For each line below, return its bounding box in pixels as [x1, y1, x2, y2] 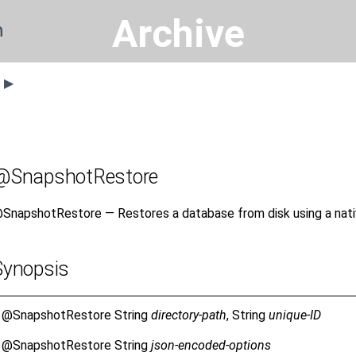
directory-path [151, 307, 226, 323]
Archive [111, 11, 245, 56]
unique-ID [269, 307, 321, 323]
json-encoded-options [151, 338, 271, 354]
